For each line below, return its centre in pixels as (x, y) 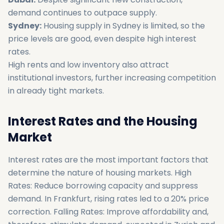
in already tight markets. (56, 91)
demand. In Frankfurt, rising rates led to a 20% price (108, 199)
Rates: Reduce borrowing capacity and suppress (103, 186)
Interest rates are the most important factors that (108, 160)
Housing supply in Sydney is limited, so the (123, 26)
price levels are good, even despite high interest (102, 39)
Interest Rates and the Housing (103, 121)
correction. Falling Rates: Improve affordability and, (108, 212)
